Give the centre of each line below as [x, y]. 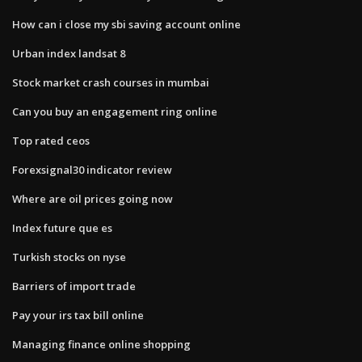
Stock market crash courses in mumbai [111, 82]
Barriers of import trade [74, 286]
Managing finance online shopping [101, 344]
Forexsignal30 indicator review [92, 169]
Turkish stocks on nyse [69, 257]
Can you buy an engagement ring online [115, 111]
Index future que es [62, 227]
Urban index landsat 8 [69, 53]
